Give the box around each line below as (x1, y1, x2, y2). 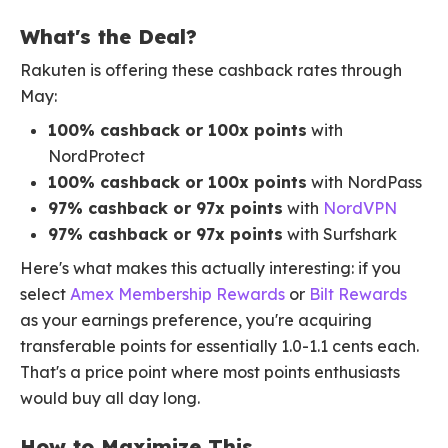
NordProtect (48, 146, 145, 167)
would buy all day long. (20, 388, 200, 409)
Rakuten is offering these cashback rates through (20, 60, 402, 81)
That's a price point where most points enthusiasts (20, 362, 400, 383)
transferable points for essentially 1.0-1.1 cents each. (20, 336, 419, 357)
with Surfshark (283, 224, 397, 245)
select (20, 284, 70, 305)
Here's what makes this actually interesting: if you (20, 258, 401, 279)
